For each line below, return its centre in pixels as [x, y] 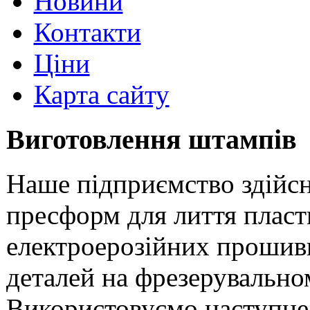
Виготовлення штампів [151, 139]
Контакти [87, 32]
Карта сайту [101, 94]
